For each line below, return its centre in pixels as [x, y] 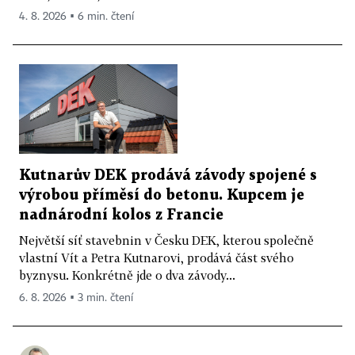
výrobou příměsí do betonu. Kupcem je [162, 195]
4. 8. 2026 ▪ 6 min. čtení [76, 17]
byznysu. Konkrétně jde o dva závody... [127, 275]
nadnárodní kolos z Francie [121, 215]
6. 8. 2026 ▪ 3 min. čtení [76, 298]
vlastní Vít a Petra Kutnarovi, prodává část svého [157, 257]
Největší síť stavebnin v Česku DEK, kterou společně [166, 240]
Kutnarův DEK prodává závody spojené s [168, 175]
